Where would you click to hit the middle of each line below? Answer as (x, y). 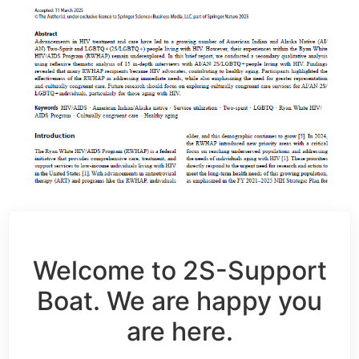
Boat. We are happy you (179, 301)
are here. (179, 332)
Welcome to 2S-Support (179, 271)
